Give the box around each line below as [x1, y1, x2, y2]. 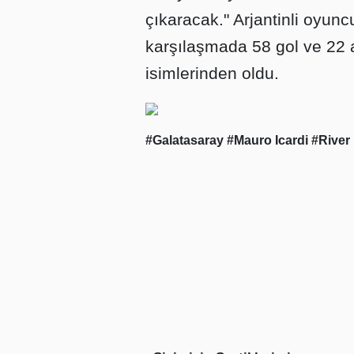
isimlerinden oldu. [145, 64, 279, 83]
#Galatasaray [145, 134, 227, 148]
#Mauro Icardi [227, 134, 311, 148]
